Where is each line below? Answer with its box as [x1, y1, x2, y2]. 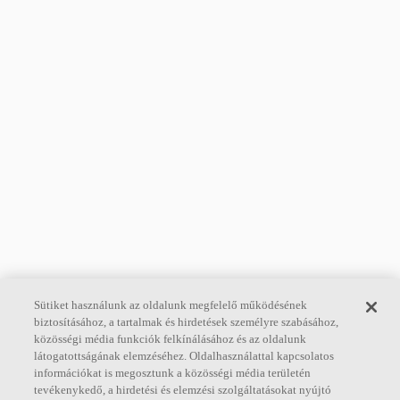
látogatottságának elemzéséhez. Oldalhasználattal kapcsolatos [34, 349, 335, 362]
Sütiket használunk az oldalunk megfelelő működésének [34, 298, 308, 312]
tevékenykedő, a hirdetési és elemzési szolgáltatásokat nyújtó [34, 383, 332, 396]
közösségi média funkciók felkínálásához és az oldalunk [34, 332, 307, 346]
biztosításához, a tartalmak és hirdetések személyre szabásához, [34, 315, 339, 329]
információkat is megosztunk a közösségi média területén [34, 366, 312, 379]
